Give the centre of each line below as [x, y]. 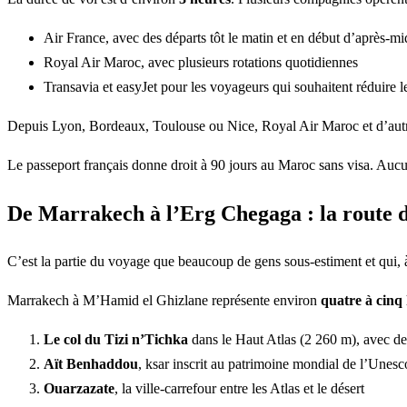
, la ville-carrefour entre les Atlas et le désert [239, 389]
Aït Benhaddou [91, 364]
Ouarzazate [79, 389]
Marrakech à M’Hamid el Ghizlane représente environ [164, 301]
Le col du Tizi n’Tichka [116, 340]
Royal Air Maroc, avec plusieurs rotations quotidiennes [201, 62]
